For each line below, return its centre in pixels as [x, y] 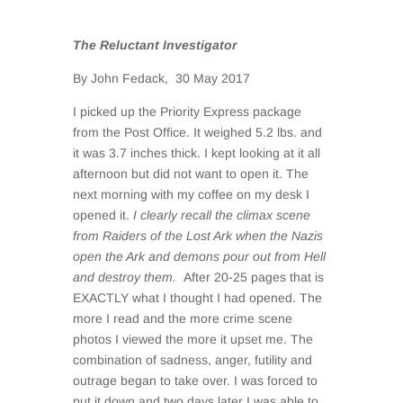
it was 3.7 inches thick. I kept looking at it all [196, 153]
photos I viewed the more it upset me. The [193, 339]
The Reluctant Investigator [154, 45]
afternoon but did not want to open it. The [190, 174]
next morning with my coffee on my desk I [191, 194]
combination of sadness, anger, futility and [192, 360]
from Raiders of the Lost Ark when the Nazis [197, 236]
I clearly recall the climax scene [221, 215]
